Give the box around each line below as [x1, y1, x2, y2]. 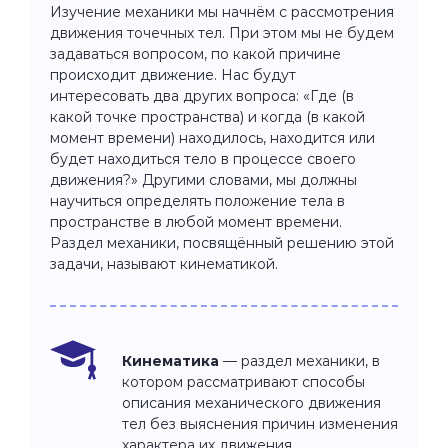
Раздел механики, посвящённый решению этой [50, 233, 394, 252]
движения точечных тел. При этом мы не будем [50, 23, 394, 42]
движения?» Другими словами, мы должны [50, 170, 357, 189]
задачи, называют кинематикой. [50, 254, 278, 273]
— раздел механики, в [219, 351, 380, 370]
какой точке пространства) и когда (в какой [50, 107, 365, 126]
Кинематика [122, 351, 219, 370]
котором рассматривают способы [122, 372, 365, 391]
